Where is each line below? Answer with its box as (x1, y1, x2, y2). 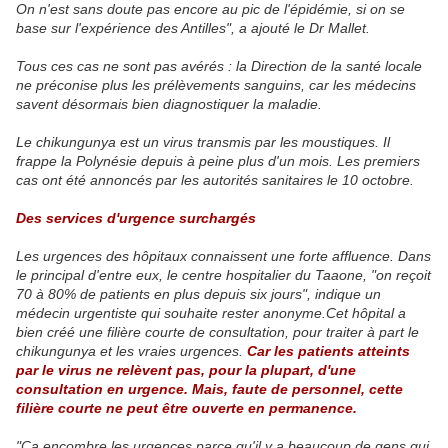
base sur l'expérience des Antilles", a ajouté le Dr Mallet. (16, 20, 370, 37)
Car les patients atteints (247, 343, 410, 360)
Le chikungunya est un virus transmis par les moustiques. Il (16, 134, 390, 151)
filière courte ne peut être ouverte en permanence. (16, 400, 357, 417)
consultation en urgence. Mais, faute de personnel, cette (16, 381, 403, 398)
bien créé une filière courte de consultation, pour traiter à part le (16, 324, 419, 341)
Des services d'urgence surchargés (16, 210, 256, 227)
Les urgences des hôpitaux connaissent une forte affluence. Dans (16, 248, 431, 265)
